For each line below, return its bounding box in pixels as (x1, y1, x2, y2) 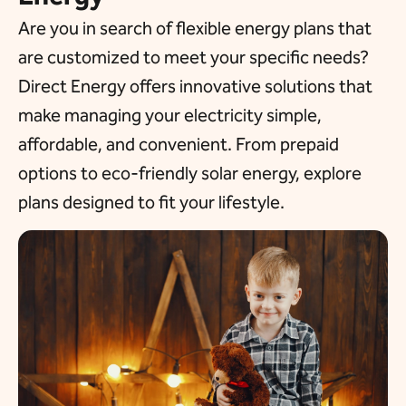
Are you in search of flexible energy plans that (18, 17, 372, 40)
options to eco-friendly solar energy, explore (18, 162, 362, 185)
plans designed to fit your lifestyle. (18, 191, 285, 214)
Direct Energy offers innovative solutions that (18, 75, 372, 98)
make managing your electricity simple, (18, 104, 322, 127)
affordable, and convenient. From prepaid (18, 133, 339, 156)
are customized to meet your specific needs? (18, 46, 369, 69)
